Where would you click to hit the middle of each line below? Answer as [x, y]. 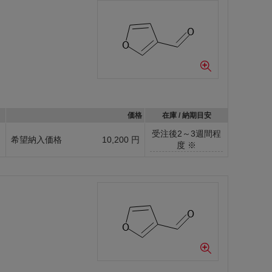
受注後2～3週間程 [186, 134]
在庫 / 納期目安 [186, 116]
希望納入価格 [36, 140]
